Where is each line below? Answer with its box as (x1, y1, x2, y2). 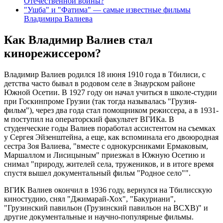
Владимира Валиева (24, 14, 93, 23)
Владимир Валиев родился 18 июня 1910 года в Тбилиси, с (4, 70, 206, 79)
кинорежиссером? (4, 47, 101, 60)
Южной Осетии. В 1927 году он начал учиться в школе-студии (4, 88, 217, 97)
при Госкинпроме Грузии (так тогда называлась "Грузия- (4, 97, 197, 106)
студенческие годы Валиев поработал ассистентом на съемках (4, 124, 216, 133)
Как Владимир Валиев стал (4, 33, 152, 47)
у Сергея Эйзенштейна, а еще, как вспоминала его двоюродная (4, 133, 219, 142)
